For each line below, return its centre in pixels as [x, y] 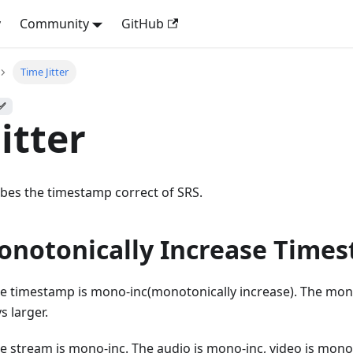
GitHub [143, 24]
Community [54, 24]
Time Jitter [44, 72]
